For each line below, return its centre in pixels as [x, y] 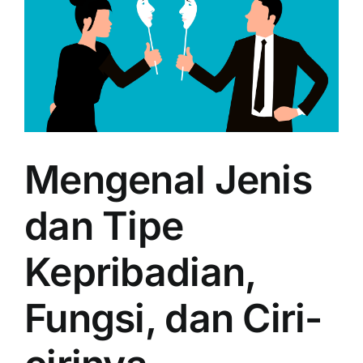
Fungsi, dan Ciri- [173, 318]
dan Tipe [104, 225]
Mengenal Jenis [168, 179]
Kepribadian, [140, 271]
